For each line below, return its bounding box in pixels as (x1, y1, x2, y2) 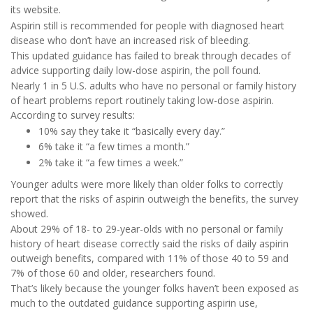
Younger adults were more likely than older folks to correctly (10, 177, 283, 191)
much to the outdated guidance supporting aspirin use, (10, 296, 258, 310)
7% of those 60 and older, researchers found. (10, 265, 215, 279)
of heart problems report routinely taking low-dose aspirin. (10, 94, 274, 108)
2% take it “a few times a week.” (38, 155, 183, 169)
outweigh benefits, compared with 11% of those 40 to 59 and (10, 251, 289, 265)
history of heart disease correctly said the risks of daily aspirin (10, 236, 289, 250)
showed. (10, 206, 48, 220)
